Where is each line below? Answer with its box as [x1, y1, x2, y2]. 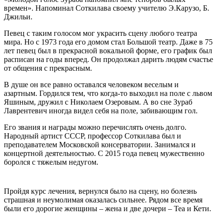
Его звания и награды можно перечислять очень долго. [4, 123, 186, 131]
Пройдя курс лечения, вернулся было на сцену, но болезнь [4, 186, 197, 195]
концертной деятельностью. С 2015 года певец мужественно [4, 149, 204, 157]
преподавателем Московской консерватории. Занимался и [4, 140, 196, 149]
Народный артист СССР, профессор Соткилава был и [4, 131, 181, 140]
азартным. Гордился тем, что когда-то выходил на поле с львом [4, 89, 212, 97]
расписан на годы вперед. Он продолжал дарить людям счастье [4, 55, 213, 63]
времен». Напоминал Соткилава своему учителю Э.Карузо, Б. [4, 3, 209, 12]
